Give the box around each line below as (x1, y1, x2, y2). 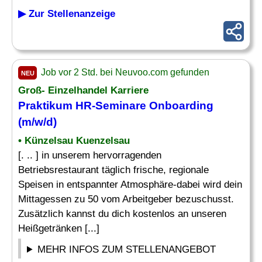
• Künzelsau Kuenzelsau (18, 135, 130, 146)
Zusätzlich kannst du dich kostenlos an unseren (18, 208, 226, 219)
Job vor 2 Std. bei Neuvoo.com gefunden (39, 67, 209, 77)
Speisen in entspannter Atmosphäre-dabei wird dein (18, 179, 242, 190)
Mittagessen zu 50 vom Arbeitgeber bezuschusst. (18, 194, 234, 205)
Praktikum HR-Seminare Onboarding (18, 99, 213, 112)
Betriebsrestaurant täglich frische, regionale (18, 164, 209, 175)
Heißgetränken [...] (18, 223, 99, 234)
